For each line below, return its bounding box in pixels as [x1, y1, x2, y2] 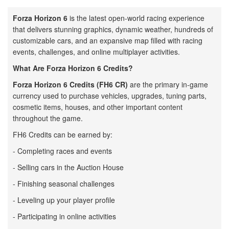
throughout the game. [13, 112, 83, 123]
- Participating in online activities [13, 211, 116, 221]
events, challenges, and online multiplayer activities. [13, 46, 180, 57]
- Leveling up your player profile [13, 194, 115, 205]
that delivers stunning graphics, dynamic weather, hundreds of [13, 24, 213, 34]
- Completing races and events [13, 145, 112, 156]
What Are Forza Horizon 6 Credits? [13, 62, 133, 73]
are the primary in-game [128, 79, 208, 89]
